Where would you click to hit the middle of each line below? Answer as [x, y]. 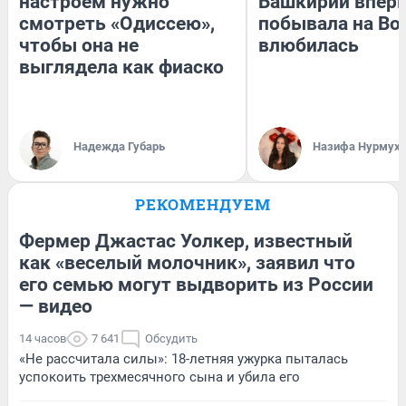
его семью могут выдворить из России [196, 284]
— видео [56, 306]
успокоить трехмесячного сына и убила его [159, 377]
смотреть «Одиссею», [117, 23]
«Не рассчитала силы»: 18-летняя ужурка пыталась [184, 358]
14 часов [43, 338]
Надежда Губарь [119, 146]
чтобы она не [79, 45]
